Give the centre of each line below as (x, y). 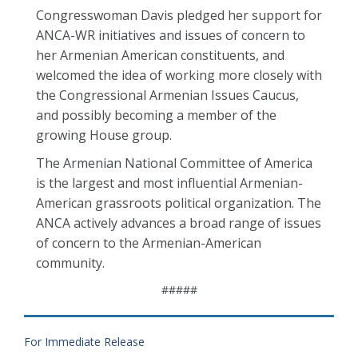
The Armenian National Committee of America (174, 163)
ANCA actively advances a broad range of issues (179, 223)
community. (70, 263)
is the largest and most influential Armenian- (169, 183)
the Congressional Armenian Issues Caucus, (167, 95)
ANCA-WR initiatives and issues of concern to (171, 35)
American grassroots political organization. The (179, 203)
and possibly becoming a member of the (156, 115)
